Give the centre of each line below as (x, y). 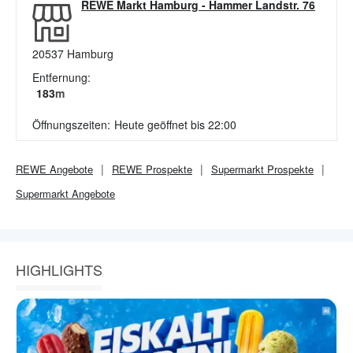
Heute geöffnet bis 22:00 (175, 124)
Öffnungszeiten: (71, 124)
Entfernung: (61, 77)
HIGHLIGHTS (59, 269)
